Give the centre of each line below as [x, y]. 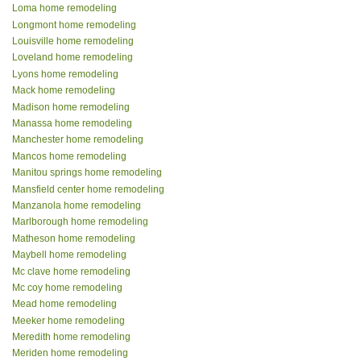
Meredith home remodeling [71, 337]
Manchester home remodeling [78, 140]
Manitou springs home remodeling [87, 173]
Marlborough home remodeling [80, 222]
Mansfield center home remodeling [88, 189]
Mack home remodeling [64, 91]
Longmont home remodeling [74, 25]
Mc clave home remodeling [71, 271]
